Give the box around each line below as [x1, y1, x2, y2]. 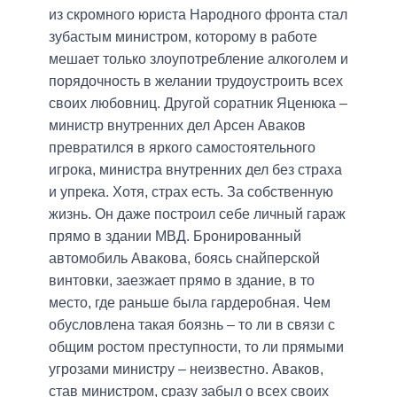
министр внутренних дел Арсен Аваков [49, 117, 306, 133]
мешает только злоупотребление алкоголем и [49, 51, 348, 66]
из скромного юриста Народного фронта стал [49, 6, 347, 22]
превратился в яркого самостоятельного [49, 139, 315, 155]
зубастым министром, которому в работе [49, 28, 317, 44]
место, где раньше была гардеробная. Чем [49, 294, 331, 310]
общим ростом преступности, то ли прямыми [49, 339, 344, 354]
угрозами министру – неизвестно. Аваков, [49, 361, 323, 377]
